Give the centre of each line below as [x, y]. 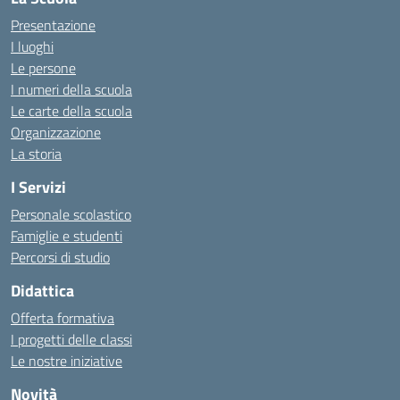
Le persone [43, 68]
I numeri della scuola [71, 89]
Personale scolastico [71, 214]
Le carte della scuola [71, 111]
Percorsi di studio [60, 257]
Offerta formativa [62, 318]
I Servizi [38, 187]
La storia [36, 154]
